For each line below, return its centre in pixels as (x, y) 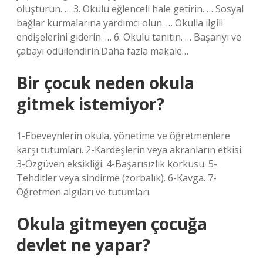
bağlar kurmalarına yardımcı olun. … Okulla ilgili (120, 23)
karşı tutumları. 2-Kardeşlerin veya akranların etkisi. (130, 150)
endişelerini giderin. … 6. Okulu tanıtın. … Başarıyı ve (129, 37)
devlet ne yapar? (83, 245)
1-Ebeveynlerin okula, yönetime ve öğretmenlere (123, 136)
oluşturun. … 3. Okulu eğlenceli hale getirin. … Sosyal (130, 9)
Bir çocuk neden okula (105, 83)
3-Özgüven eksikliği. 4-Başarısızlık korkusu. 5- (117, 164)
